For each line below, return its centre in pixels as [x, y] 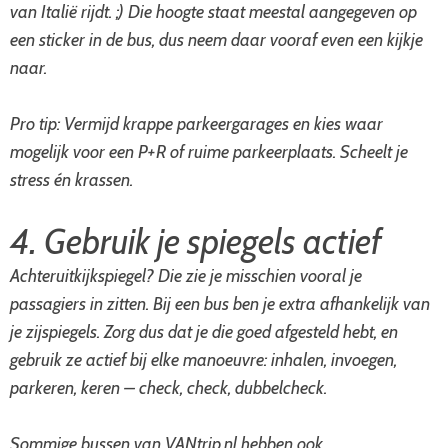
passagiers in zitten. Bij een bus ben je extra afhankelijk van [220, 304]
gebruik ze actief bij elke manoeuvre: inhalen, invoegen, [203, 360]
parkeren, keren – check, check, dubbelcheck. [168, 388]
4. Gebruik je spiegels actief [196, 241]
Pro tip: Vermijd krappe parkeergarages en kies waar [196, 124]
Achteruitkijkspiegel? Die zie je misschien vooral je [186, 276]
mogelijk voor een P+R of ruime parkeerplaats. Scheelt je [209, 152]
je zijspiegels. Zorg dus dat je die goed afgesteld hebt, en [204, 332]
